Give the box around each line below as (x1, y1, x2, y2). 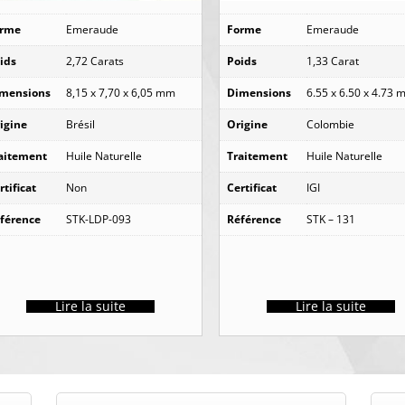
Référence (227, 211, 282, 227)
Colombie (306, 116, 355, 132)
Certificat (227, 179, 278, 195)
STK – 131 (306, 211, 356, 227)
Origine (227, 116, 268, 132)
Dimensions (227, 84, 292, 100)
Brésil (65, 116, 95, 132)
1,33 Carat (306, 52, 360, 69)
